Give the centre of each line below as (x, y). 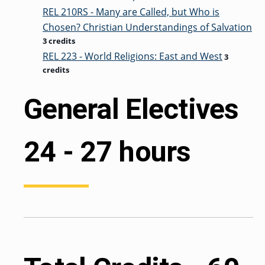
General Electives (131, 109)
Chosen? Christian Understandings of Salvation (147, 27)
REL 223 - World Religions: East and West (132, 56)
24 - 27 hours (107, 152)
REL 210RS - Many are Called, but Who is (131, 12)
